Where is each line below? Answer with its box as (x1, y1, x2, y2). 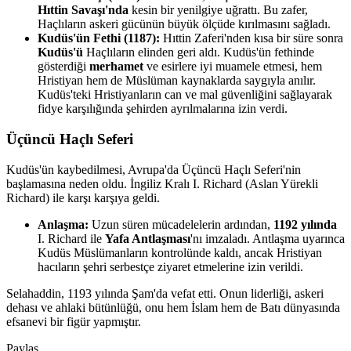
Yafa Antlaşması (105, 231, 190, 245)
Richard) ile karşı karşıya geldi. (6, 190, 160, 204)
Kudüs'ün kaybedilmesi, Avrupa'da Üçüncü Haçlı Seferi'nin (6, 162, 301, 176)
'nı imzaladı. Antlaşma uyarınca (190, 231, 345, 245)
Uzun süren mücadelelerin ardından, (89, 217, 273, 231)
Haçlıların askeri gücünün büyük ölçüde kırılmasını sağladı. (38, 17, 331, 31)
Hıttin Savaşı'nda (38, 3, 128, 17)
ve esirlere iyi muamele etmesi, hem (143, 60, 322, 74)
